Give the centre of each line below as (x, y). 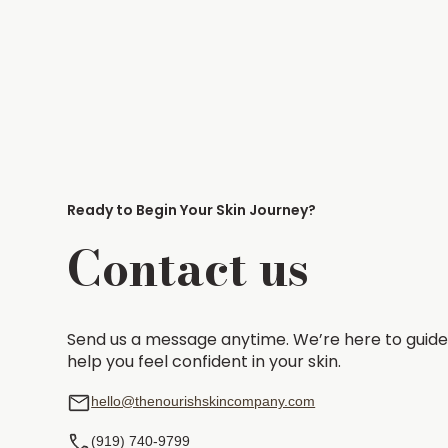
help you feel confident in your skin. (204, 361)
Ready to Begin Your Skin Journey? (192, 210)
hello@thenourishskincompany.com (203, 401)
